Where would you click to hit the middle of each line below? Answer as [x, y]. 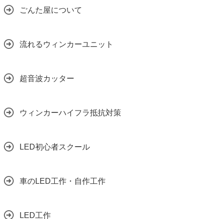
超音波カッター [47, 78]
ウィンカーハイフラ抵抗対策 [70, 113]
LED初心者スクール [55, 147]
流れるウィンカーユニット [66, 44]
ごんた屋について [51, 10]
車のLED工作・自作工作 [63, 181]
